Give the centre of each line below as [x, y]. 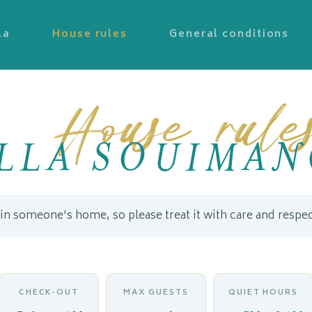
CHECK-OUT [49, 293]
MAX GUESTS [156, 293]
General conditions [229, 34]
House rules [90, 34]
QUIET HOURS [263, 293]
